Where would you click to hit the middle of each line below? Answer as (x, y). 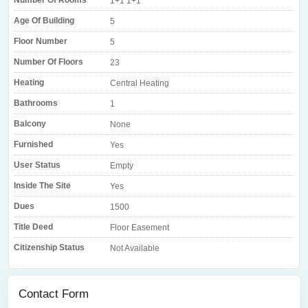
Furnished (33, 144)
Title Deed (33, 227)
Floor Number (41, 41)
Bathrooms (36, 103)
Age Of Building (44, 21)
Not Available (135, 248)
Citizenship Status (49, 247)
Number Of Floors (48, 62)
